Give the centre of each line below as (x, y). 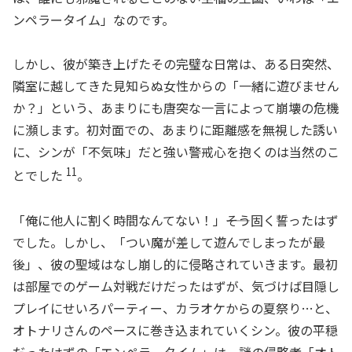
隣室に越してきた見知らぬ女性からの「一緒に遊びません (176, 86)
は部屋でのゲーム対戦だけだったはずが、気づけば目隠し (176, 286)
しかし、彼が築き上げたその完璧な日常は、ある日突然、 (176, 64)
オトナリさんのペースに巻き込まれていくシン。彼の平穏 (175, 330)
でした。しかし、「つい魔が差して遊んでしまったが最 (169, 242)
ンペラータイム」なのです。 (93, 19)
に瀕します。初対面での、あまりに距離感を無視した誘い (175, 130)
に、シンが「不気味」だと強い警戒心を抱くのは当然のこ (176, 152)
